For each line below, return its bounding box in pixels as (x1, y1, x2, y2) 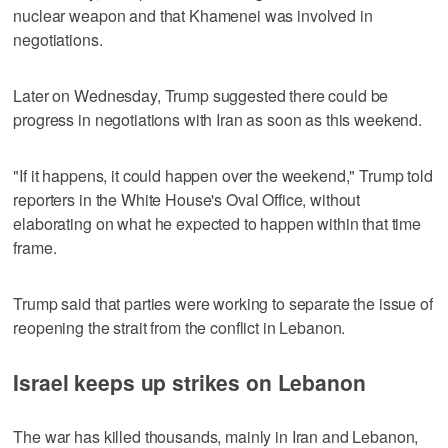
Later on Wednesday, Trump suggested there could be (13, 83, 389, 107)
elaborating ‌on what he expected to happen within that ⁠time (13, 211, 422, 235)
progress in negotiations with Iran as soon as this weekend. (13, 107, 423, 131)
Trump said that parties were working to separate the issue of (13, 291, 433, 315)
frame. (13, 235, 57, 259)
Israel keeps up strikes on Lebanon (13, 366, 366, 397)
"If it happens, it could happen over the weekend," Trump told (13, 163, 433, 187)
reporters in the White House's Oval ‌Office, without (13, 187, 361, 211)
